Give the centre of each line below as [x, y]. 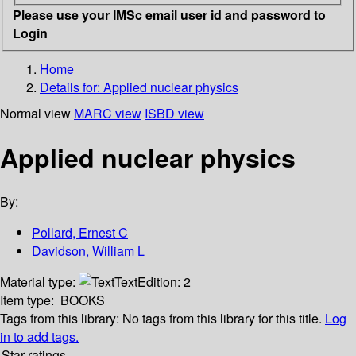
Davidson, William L [88, 251]
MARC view [108, 113]
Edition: [161, 282]
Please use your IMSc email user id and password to [169, 14]
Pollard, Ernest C [80, 233]
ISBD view [174, 113]
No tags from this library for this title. [222, 319]
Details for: [72, 87]
